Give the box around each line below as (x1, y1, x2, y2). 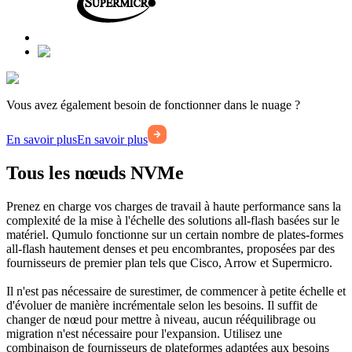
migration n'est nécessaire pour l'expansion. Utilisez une (6, 326, 282, 340)
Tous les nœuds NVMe (6, 163, 184, 184)
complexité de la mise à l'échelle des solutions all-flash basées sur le (6, 213, 339, 227)
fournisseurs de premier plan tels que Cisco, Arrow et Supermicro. (6, 255, 332, 269)
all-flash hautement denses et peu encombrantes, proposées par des (6, 241, 335, 255)
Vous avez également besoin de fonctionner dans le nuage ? (6, 98, 300, 112)
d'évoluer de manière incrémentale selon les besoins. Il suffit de (6, 298, 317, 312)
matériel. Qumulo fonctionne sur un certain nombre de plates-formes (6, 227, 343, 241)
